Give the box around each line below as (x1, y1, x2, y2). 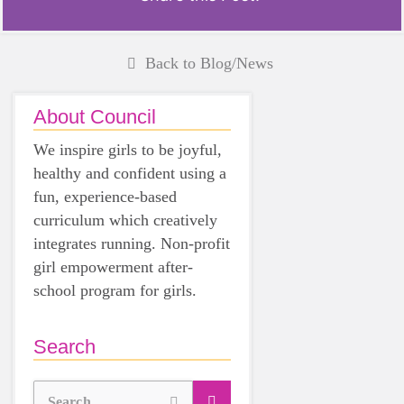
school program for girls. (33, 281, 197, 299)
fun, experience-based (33, 188, 177, 206)
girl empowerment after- (33, 258, 193, 276)
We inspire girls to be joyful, (33, 141, 222, 159)
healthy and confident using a (33, 164, 226, 182)
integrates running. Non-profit (33, 234, 230, 252)
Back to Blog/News (144, 54, 273, 72)
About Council (33, 106, 156, 128)
